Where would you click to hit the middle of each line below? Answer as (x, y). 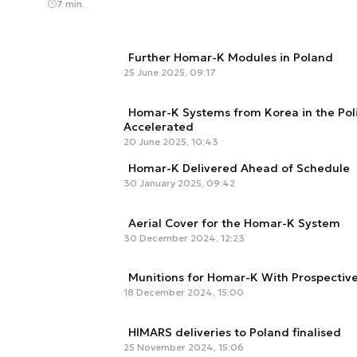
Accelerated (159, 127)
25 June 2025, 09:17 (170, 73)
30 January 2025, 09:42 (179, 183)
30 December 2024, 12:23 (184, 237)
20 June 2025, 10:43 (171, 142)
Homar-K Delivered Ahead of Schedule (239, 169)
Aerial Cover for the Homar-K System (234, 223)
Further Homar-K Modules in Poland (231, 58)
